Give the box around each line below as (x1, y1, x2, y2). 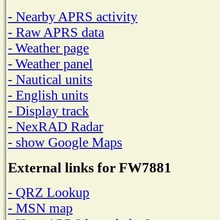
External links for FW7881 (8, 159, 171, 175)
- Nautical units (8, 71, 92, 87)
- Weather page (8, 40, 89, 55)
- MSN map (8, 200, 73, 216)
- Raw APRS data (8, 24, 104, 40)
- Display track (8, 103, 89, 118)
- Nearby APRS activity (8, 8, 137, 24)
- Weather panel (8, 55, 93, 71)
